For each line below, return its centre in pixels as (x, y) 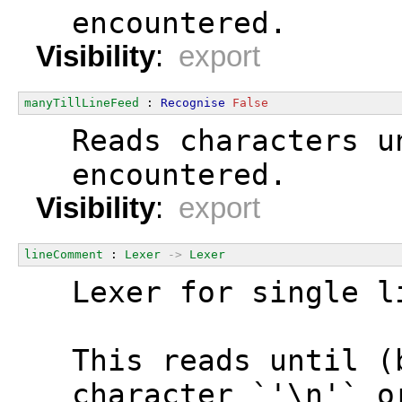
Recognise (193, 102)
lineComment (64, 254)
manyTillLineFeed (82, 102)
